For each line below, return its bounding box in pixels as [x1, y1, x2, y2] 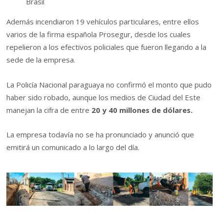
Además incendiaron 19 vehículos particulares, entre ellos [6, 17, 199, 27]
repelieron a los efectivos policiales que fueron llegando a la [6, 42, 207, 52]
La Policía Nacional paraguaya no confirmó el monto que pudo [6, 79, 212, 89]
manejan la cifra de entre [6, 105, 92, 115]
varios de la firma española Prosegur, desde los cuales [6, 29, 191, 40]
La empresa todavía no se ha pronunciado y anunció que [6, 130, 195, 140]
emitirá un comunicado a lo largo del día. [6, 142, 140, 153]
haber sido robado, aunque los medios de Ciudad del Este [6, 92, 201, 102]
